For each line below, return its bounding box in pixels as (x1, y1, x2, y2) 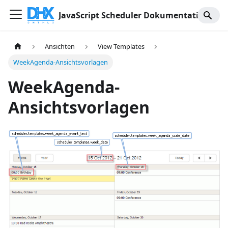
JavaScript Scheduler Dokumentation (59, 10, 210, 21)
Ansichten (45, 42, 75, 51)
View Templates (97, 42, 145, 51)
